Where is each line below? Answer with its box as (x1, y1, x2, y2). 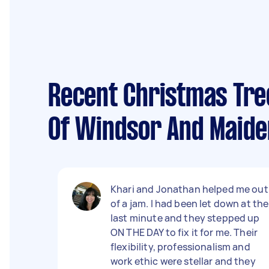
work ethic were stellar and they (110, 255, 256, 268)
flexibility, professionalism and (110, 240, 250, 253)
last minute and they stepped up (110, 211, 260, 225)
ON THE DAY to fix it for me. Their (110, 226, 258, 239)
